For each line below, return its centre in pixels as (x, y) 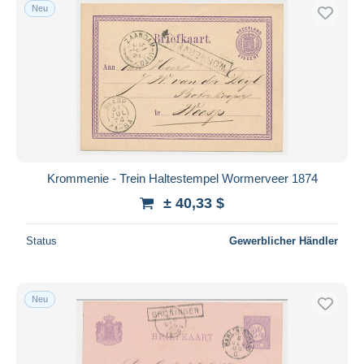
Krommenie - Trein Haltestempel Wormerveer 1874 (182, 178)
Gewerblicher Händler (284, 240)
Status (41, 240)
